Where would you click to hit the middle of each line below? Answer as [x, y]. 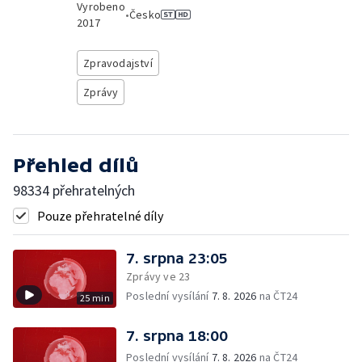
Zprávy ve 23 [158, 276]
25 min [95, 298]
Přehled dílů [76, 165]
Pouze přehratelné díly [100, 216]
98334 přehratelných [74, 190]
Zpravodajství [118, 63]
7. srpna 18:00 [177, 336]
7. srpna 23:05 [177, 258]
